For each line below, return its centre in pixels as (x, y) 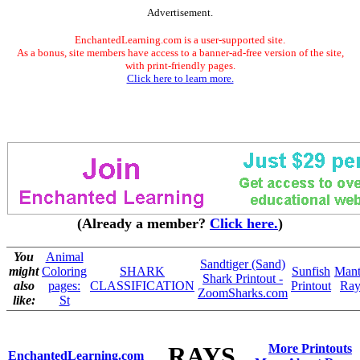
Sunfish (311, 271)
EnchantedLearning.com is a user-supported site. (180, 40)
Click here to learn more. (180, 78)
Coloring (64, 271)
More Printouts (310, 348)
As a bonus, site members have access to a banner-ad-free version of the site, (180, 53)
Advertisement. (180, 12)
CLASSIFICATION (142, 286)
